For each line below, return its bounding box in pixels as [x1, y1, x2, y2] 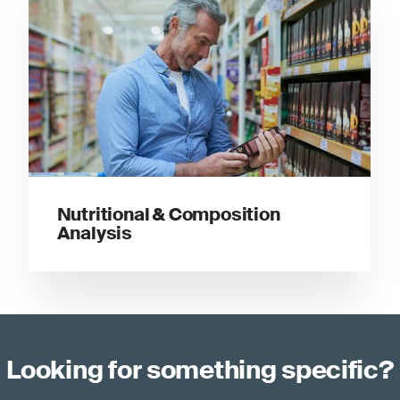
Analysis [56, 221, 132, 246]
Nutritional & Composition [56, 203, 280, 227]
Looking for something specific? [6, 354, 394, 387]
